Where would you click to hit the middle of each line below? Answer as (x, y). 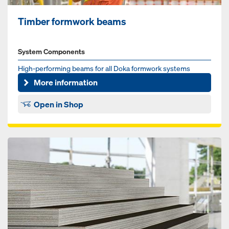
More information (66, 83)
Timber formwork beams (72, 21)
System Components (51, 51)
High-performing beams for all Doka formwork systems (104, 68)
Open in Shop (59, 104)
